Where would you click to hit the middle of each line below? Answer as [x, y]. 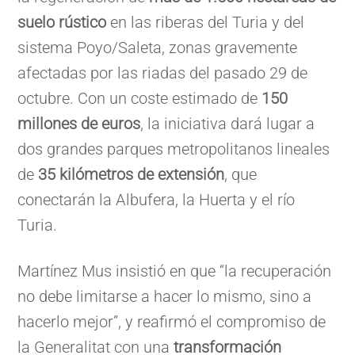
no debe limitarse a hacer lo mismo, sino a [165, 296]
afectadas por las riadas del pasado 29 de [163, 73]
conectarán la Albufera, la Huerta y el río [157, 199]
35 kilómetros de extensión [132, 174]
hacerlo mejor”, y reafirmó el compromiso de [172, 321]
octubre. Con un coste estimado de [140, 98]
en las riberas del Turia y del [206, 22]
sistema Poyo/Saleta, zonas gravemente [158, 47]
